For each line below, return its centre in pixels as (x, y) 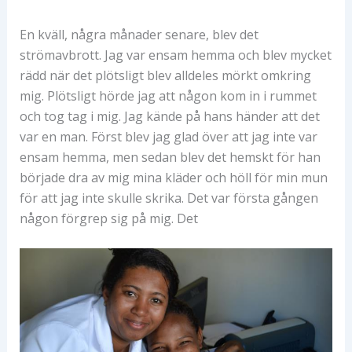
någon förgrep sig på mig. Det (108, 218)
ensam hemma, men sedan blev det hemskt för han (170, 157)
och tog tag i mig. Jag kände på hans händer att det (169, 116)
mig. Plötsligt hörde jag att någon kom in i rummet (168, 95)
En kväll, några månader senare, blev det (139, 34)
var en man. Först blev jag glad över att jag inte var (168, 136)
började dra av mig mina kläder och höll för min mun (173, 177)
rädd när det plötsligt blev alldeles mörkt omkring (165, 75)
